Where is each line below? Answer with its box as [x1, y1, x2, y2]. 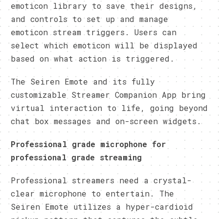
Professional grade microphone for [11, 138, 166, 149]
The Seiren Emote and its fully [11, 76, 155, 87]
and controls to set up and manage [11, 13, 169, 24]
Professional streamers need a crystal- [11, 175, 192, 185]
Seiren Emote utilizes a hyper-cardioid [11, 201, 194, 212]
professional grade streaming [11, 152, 142, 162]
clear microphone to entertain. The [11, 188, 175, 198]
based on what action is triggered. [11, 53, 175, 64]
